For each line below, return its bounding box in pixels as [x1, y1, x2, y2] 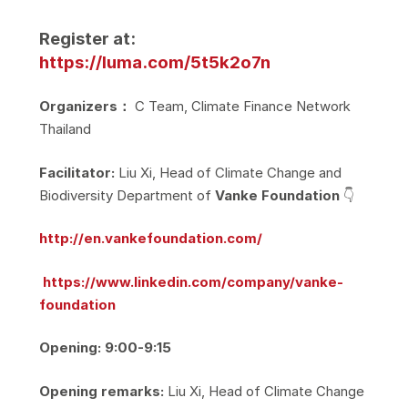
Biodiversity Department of [38, 186, 215, 204]
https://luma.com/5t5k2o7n [38, 51, 270, 73]
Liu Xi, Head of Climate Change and [117, 163, 342, 181]
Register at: [38, 27, 136, 49]
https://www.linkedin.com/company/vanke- [42, 272, 343, 291]
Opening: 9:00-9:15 [38, 339, 171, 357]
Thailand [38, 120, 91, 138]
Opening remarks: [38, 382, 164, 400]
